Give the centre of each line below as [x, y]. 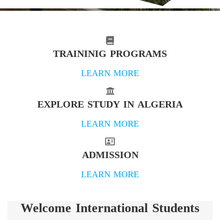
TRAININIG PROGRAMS [110, 53]
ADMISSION [110, 154]
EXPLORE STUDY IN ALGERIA [110, 104]
